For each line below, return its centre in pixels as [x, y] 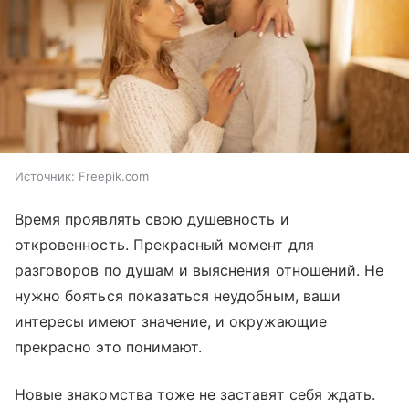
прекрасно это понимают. [109, 347]
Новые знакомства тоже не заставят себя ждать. [195, 395]
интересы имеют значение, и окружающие [171, 322]
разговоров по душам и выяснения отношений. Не [199, 271]
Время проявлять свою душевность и [152, 220]
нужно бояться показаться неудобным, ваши [178, 296]
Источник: [45, 177]
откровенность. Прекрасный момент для [164, 245]
